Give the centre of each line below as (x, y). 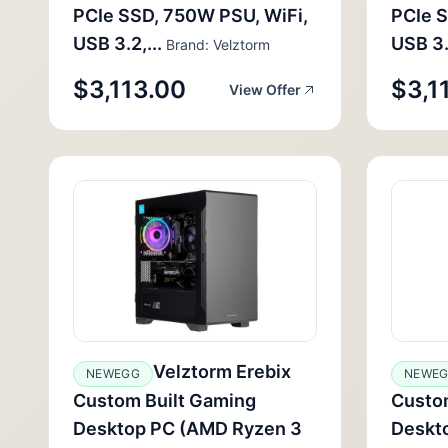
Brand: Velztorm (216, 44)
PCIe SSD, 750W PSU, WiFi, (190, 15)
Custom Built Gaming (164, 400)
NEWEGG (113, 373)
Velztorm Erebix (221, 371)
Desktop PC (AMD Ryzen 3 (187, 428)
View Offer (265, 89)
